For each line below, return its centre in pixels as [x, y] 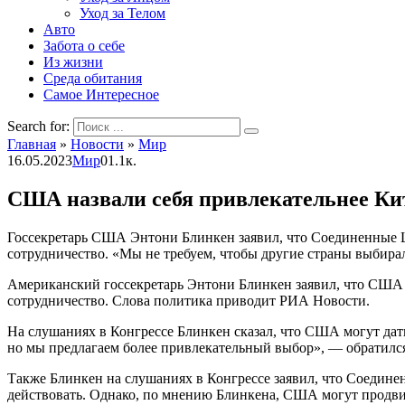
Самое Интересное [101, 94]
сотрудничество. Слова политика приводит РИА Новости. [188, 300]
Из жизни [73, 62]
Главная [32, 144]
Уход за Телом [122, 13]
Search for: [38, 126]
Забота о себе [84, 46]
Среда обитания [93, 78]
